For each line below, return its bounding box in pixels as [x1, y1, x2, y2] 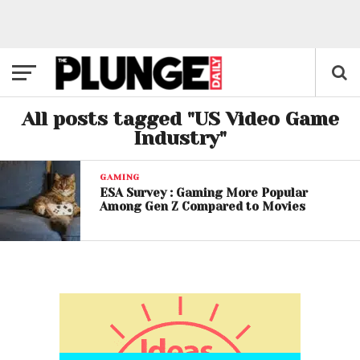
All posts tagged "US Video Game [21, 108, 339, 130]
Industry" [133, 127, 227, 149]
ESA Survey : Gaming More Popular [100, 186, 309, 199]
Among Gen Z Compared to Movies [100, 200, 306, 213]
